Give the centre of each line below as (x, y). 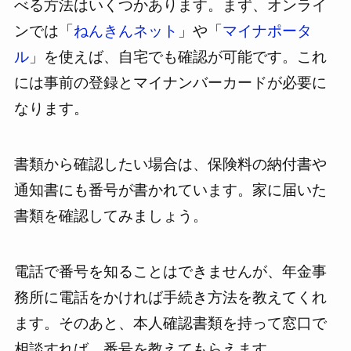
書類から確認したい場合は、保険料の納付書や (170, 165)
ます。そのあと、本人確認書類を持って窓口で (170, 323)
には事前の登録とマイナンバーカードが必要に (170, 83)
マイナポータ (267, 31)
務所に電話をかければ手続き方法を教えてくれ (170, 297)
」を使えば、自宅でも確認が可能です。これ (177, 57)
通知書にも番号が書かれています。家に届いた (170, 190)
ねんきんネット (125, 31)
